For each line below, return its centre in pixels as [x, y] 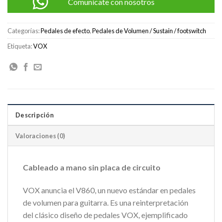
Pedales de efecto [65, 31]
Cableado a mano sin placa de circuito [92, 167]
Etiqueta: [20, 46]
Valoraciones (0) [40, 136]
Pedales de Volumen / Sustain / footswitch [149, 31]
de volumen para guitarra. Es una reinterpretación [106, 202]
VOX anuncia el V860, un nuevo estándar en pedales [109, 190]
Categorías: [24, 31]
